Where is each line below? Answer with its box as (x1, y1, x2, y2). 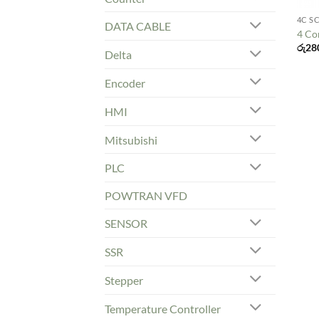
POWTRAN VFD (105, 189, 187, 203)
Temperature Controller (105, 301, 221, 315)
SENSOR (105, 216, 147, 231)
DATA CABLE (105, 19, 171, 33)
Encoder (105, 75, 145, 90)
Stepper (105, 273, 143, 287)
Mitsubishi (105, 132, 157, 147)
